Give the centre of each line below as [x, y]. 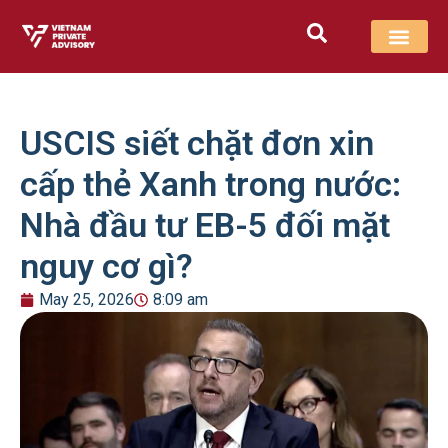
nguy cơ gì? [106, 266]
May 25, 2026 [86, 300]
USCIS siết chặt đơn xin [197, 143]
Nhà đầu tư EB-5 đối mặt [205, 225]
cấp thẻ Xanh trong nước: [210, 184]
